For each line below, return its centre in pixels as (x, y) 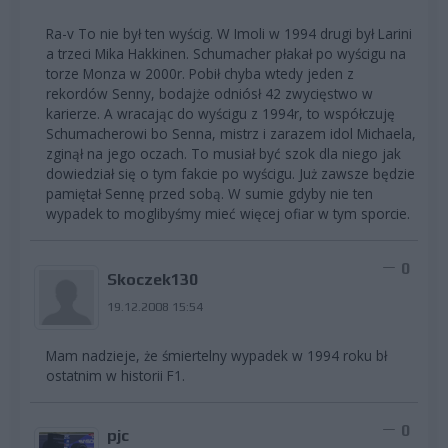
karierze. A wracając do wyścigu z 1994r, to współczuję (220, 113)
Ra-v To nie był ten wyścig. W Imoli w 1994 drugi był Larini (229, 33)
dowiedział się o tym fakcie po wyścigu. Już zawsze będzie (230, 173)
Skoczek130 (152, 279)
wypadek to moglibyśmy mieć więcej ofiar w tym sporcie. (228, 213)
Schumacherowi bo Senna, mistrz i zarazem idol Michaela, (231, 133)
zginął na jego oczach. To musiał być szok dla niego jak (223, 153)
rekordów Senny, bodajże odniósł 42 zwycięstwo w (209, 93)
